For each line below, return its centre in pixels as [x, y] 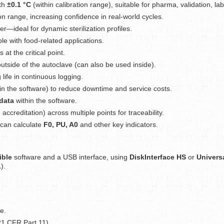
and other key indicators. [118, 124]
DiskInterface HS [158, 157]
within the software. [45, 100]
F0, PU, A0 [61, 124]
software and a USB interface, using [71, 157]
